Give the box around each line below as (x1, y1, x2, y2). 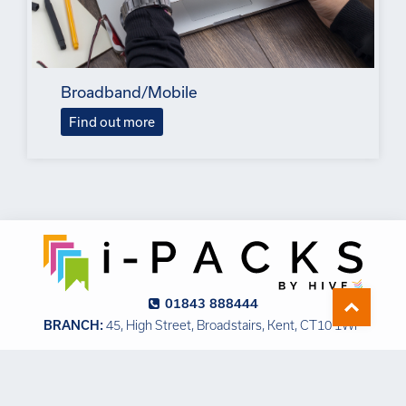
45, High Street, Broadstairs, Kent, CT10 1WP (103, 317, 362, 333)
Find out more (68, 114, 155, 130)
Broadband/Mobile (60, 82, 198, 101)
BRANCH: (43, 317, 103, 333)
